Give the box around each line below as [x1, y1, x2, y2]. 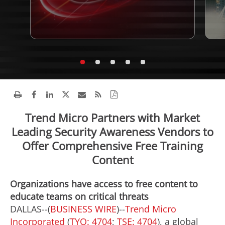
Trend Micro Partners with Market [25, 110, 200, 125]
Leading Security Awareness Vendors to [12, 124, 213, 139]
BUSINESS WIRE [50, 203, 117, 215]
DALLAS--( [10, 203, 50, 215]
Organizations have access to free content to [10, 178, 198, 190]
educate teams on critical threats [10, 190, 149, 202]
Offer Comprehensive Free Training [22, 138, 203, 153]
